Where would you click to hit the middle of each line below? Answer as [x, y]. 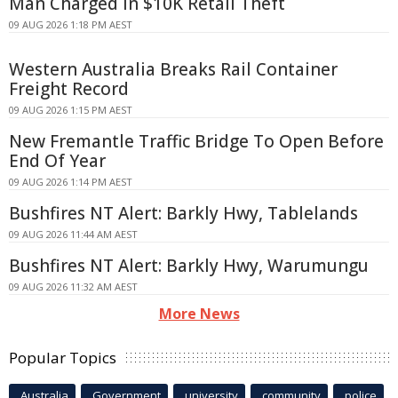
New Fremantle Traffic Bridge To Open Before [196, 141]
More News [199, 313]
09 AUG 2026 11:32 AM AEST [73, 286]
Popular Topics [63, 357]
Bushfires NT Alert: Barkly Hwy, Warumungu [189, 265]
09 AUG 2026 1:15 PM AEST [71, 109]
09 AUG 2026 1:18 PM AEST [71, 24]
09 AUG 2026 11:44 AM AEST [73, 234]
